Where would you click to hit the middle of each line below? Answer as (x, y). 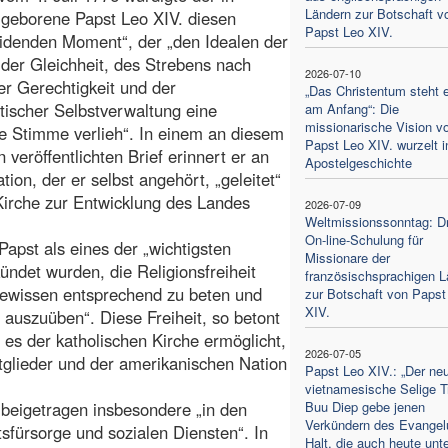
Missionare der (347, 257)
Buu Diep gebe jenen (364, 406)
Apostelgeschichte (358, 162)
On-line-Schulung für (363, 239)
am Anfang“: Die (351, 108)
